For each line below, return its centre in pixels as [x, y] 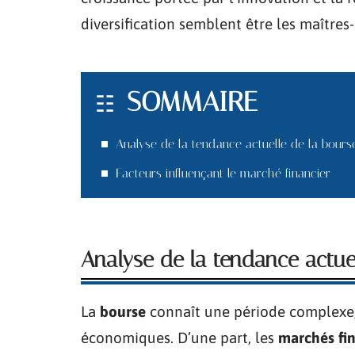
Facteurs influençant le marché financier [223, 173]
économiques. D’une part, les [179, 338]
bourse [123, 311]
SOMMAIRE [192, 102]
